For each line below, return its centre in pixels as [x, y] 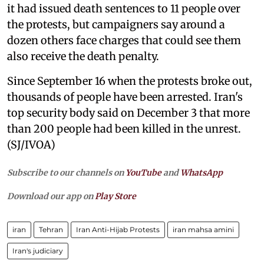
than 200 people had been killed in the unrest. [124, 128]
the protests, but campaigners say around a [116, 24]
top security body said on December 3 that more [128, 113]
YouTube [143, 172]
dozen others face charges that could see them [124, 40]
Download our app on [51, 196]
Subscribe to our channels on [66, 172]
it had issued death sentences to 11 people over [124, 8]
